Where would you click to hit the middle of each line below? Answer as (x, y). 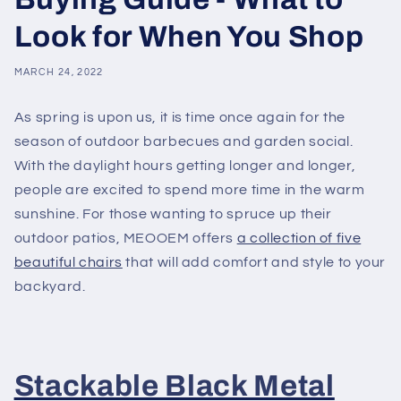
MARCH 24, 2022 (59, 72)
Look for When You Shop (189, 37)
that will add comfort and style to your (254, 263)
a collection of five (299, 239)
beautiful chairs (68, 263)
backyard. (50, 287)
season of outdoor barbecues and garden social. (183, 142)
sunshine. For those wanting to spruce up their (173, 214)
